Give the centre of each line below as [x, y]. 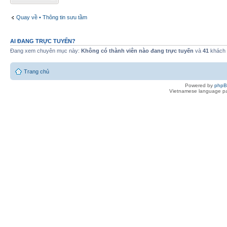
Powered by [200, 86]
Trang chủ [36, 72]
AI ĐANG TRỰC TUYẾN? [43, 41]
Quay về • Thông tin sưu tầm [52, 17]
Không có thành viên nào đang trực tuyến [137, 50]
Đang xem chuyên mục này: [46, 50]
